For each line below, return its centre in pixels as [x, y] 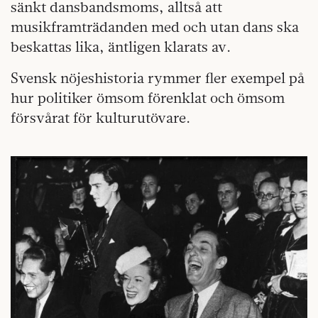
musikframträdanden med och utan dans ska [155, 26]
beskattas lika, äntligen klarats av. [121, 46]
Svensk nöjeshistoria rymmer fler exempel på [158, 77]
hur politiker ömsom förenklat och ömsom [148, 97]
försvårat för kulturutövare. [100, 117]
